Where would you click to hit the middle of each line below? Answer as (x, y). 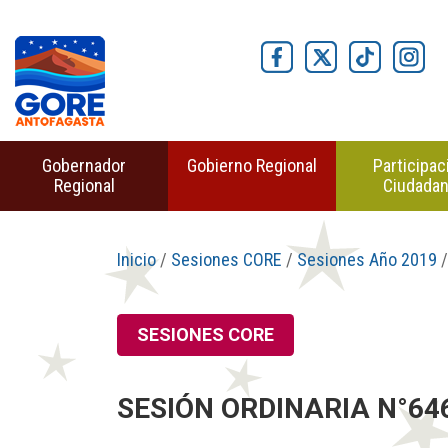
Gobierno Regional (252, 165)
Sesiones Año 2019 (367, 259)
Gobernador (84, 165)
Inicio (136, 259)
